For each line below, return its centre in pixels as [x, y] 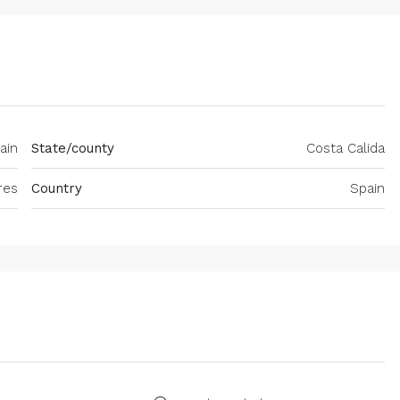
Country [57, 189]
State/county [73, 149]
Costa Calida [346, 149]
